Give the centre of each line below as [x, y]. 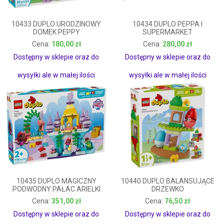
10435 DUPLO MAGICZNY [56, 181]
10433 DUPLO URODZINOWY [56, 24]
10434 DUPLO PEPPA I [168, 24]
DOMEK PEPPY [56, 32]
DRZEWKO [167, 189]
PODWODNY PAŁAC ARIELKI [56, 189]
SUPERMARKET [168, 32]
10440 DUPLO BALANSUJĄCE [167, 181]
